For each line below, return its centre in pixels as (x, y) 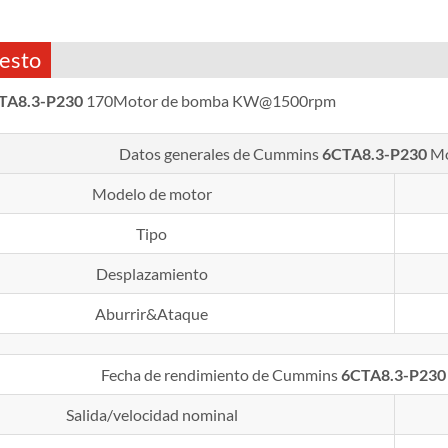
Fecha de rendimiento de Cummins (220, 375)
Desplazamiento (151, 274)
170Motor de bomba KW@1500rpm (209, 101)
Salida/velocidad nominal (151, 415)
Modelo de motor (151, 194)
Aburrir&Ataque (152, 314)
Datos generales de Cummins (221, 154)
